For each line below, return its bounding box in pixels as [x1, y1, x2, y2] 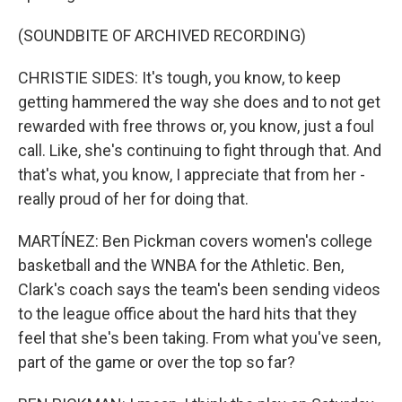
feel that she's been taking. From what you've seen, [18, 328, 380, 347]
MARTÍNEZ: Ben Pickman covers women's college [18, 232, 372, 250]
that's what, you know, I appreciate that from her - [18, 165, 365, 184]
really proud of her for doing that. [18, 189, 249, 208]
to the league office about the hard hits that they [18, 304, 357, 323]
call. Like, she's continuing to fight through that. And [18, 141, 381, 160]
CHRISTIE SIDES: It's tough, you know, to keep [18, 68, 341, 87]
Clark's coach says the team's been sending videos [18, 280, 380, 299]
